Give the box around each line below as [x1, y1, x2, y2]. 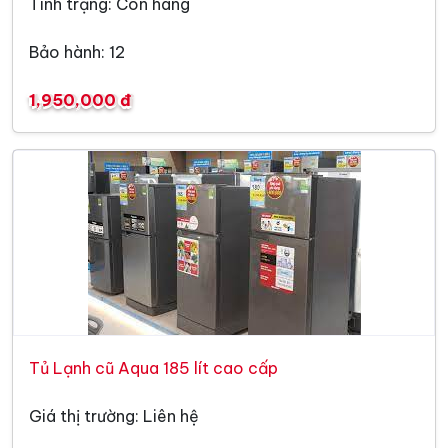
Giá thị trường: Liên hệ [29, 405, 199, 426]
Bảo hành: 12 [29, 41, 125, 62]
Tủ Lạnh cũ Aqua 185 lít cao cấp [29, 357, 278, 378]
